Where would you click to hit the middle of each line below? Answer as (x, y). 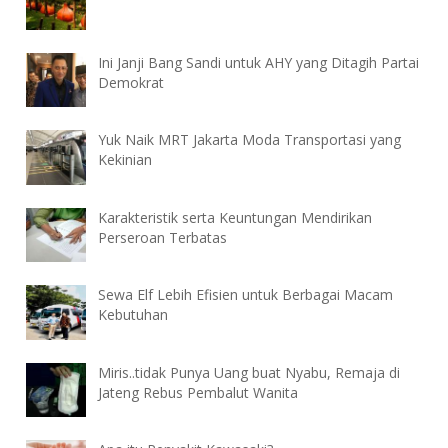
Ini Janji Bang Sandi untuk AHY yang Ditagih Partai (259, 62)
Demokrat (131, 82)
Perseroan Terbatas (163, 237)
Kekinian (125, 160)
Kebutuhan (133, 315)
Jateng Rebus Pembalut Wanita (198, 392)
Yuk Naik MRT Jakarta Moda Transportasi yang (250, 140)
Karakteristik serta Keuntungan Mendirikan (235, 217)
